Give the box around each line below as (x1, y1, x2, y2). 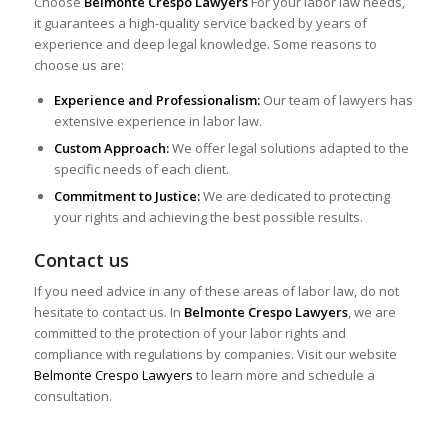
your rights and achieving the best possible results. (53, 207, 363, 226)
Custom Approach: (53, 138, 169, 157)
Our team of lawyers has (259, 90, 413, 109)
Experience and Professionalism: (53, 90, 260, 109)
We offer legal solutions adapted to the (168, 138, 409, 157)
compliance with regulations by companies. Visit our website (33, 344, 397, 363)
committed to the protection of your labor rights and (33, 323, 346, 342)
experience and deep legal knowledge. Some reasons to (33, 34, 377, 53)
